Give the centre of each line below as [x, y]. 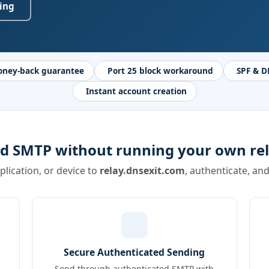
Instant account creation [136, 91]
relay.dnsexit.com [142, 171]
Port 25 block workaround [160, 71]
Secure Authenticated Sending [134, 252]
